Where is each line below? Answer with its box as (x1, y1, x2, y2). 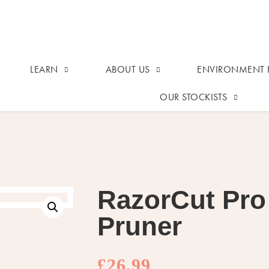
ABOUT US (105, 63, 150, 76)
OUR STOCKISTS (160, 91, 228, 103)
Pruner (97, 211, 182, 241)
